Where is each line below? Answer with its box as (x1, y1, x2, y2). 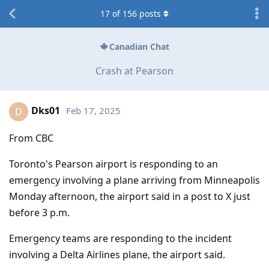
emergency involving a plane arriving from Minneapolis (9, 173, 260, 187)
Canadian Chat (109, 41, 169, 53)
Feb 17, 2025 (66, 104, 121, 117)
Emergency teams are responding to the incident (9, 231, 232, 245)
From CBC (9, 131, 53, 145)
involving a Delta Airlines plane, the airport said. (9, 247, 225, 261)
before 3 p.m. (9, 205, 70, 219)
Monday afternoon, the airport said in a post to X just (9, 189, 250, 203)
